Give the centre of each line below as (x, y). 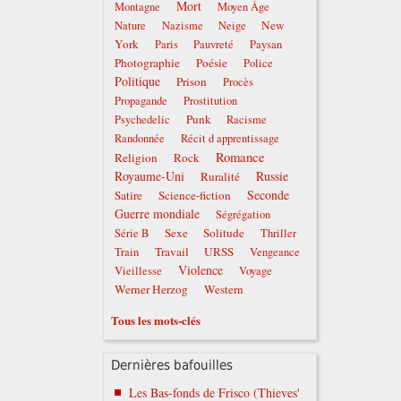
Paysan (265, 45)
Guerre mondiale (158, 214)
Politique (138, 81)
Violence (200, 270)
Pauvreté (214, 45)
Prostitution (210, 101)
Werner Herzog (152, 290)
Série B (132, 234)
